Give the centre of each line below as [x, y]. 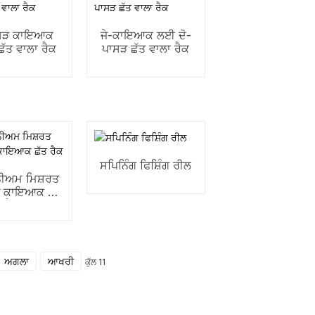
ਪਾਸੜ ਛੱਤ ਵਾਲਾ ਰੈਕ [146, 49]
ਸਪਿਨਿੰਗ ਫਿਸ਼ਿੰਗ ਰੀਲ [146, 165]
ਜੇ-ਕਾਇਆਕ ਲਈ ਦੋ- [146, 35]
